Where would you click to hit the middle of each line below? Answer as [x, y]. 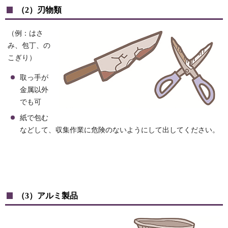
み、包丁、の [29, 46]
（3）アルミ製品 [47, 196]
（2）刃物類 [39, 10]
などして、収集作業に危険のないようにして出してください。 [120, 130]
